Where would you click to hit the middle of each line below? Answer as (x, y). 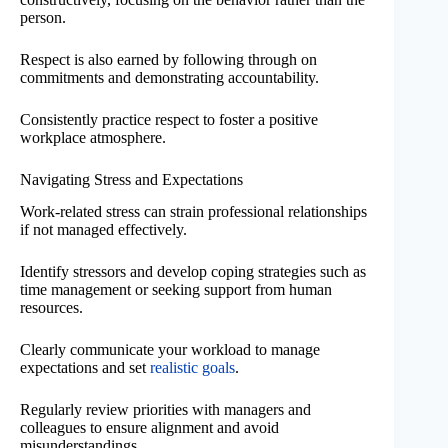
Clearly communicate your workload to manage (170, 350)
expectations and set (85, 368)
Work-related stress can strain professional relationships (193, 212)
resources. (51, 308)
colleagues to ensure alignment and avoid (149, 428)
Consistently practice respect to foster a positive (169, 119)
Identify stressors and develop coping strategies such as (193, 272)
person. (43, 17)
